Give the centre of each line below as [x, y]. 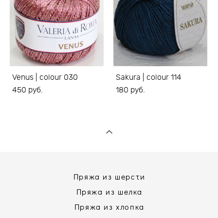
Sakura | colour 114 [149, 77]
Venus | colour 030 [45, 77]
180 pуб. [130, 90]
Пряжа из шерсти [109, 176]
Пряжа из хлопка [109, 206]
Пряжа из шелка [109, 191]
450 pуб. [27, 90]
